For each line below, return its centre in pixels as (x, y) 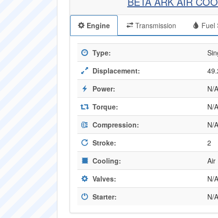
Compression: (115, 125)
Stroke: (103, 143)
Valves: (103, 179)
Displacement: (115, 71)
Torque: (104, 107)
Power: (103, 89)
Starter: (104, 197)
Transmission (155, 25)
